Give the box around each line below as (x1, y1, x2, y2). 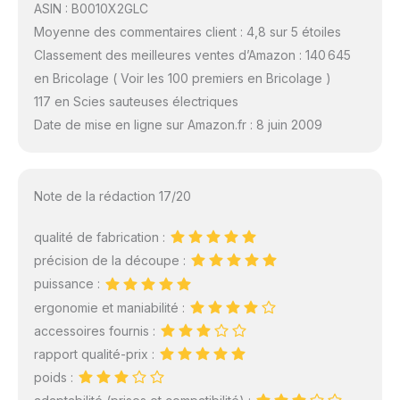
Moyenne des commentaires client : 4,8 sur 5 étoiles (33, 24, 341, 40)
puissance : (33, 276, 104, 292)
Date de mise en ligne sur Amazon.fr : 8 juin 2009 (33, 117, 322, 133)
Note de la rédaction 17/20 (33, 188, 191, 204)
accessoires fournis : (33, 322, 159, 338)
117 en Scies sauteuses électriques (33, 94, 238, 110)
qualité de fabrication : (33, 229, 169, 246)
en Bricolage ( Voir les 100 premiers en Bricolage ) (33, 71, 331, 87)
